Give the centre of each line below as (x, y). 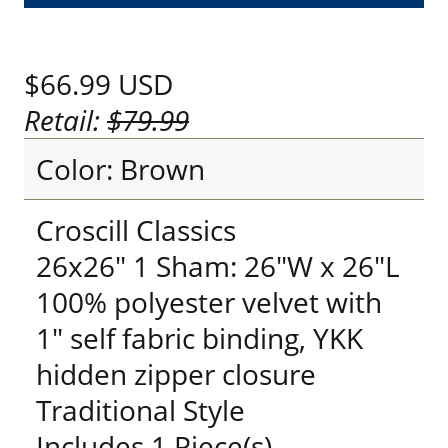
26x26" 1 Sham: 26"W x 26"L (218, 266)
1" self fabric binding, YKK (199, 338)
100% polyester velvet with (209, 302)
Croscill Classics (136, 230)
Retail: (65, 120)
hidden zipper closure (176, 374)
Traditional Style (140, 410)
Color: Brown (120, 169)
